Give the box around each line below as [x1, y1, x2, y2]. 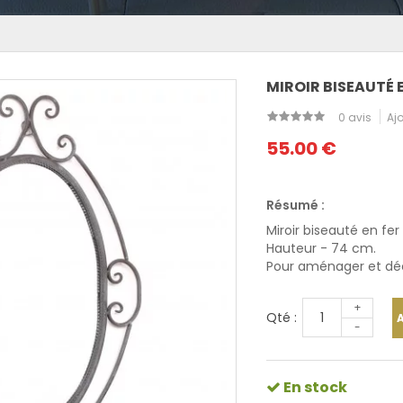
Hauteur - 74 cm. [266, 239, 376, 257]
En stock [281, 377, 347, 398]
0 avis [338, 110, 372, 125]
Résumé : [266, 196, 325, 214]
